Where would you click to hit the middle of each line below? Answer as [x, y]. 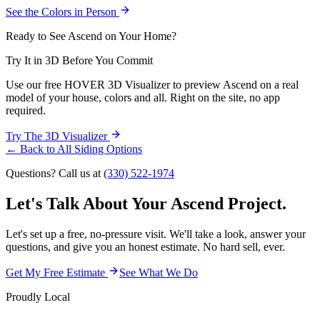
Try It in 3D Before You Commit [79, 60]
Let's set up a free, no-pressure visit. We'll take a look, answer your [156, 234]
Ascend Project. [229, 203]
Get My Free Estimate [57, 272]
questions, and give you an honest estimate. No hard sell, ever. [145, 246]
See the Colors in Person [62, 11]
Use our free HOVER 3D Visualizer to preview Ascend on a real [152, 84]
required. [26, 110]
